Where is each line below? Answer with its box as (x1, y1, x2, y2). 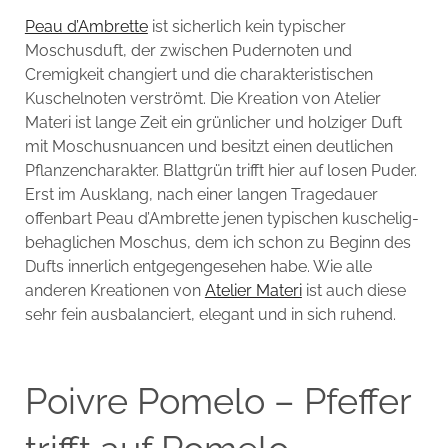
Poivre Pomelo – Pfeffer (24, 379, 411, 422)
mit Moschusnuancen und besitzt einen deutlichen (24, 136, 393, 156)
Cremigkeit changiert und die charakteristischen (24, 64, 373, 84)
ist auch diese (301, 280, 406, 300)
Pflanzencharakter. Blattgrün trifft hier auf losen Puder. (24, 160, 417, 180)
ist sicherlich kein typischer (147, 16, 346, 36)
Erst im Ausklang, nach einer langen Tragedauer (24, 184, 378, 204)
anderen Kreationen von (24, 280, 205, 300)
